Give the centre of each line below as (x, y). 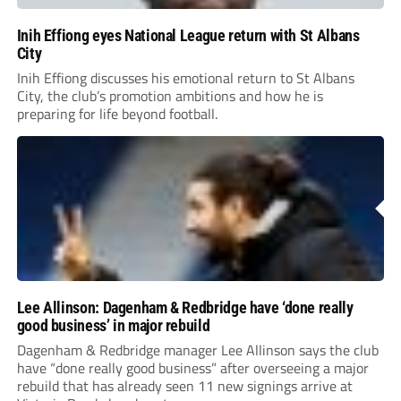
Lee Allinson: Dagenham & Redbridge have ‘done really (185, 308)
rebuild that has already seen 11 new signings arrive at (184, 386)
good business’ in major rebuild (113, 326)
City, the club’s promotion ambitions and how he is (170, 96)
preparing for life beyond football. (117, 114)
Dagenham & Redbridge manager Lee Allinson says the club (197, 350)
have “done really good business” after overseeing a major (192, 368)
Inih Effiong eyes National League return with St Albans (188, 36)
